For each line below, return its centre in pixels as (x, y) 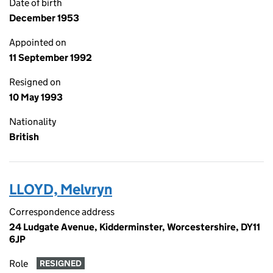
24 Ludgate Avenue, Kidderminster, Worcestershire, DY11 (135, 227)
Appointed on (38, 42)
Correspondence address (62, 212)
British (24, 137)
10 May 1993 (36, 97)
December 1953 (44, 18)
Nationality (33, 122)
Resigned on (35, 82)
